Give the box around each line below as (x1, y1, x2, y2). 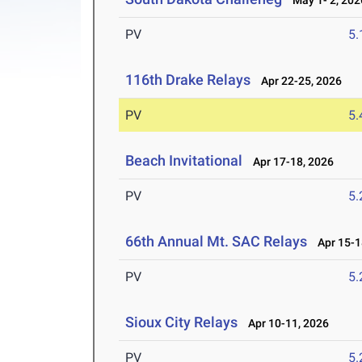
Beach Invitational (125, 152, 246, 170)
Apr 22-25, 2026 (254, 74, 343, 88)
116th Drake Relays (125, 71, 251, 89)
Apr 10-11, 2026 (241, 317, 330, 330)
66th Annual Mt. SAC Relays (125, 233, 308, 250)
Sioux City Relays (125, 314, 238, 331)
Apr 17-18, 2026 (246, 155, 335, 169)
